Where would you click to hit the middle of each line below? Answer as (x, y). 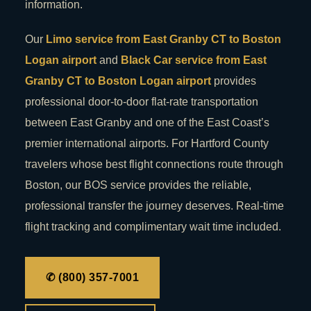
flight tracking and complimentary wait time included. (153, 227)
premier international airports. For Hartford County (147, 144)
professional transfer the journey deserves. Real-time (154, 206)
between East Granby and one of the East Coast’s (147, 123)
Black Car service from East (194, 60)
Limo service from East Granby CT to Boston (163, 40)
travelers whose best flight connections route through (154, 165)
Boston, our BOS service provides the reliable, (138, 185)
